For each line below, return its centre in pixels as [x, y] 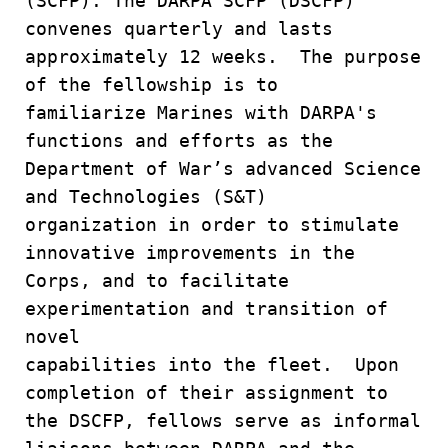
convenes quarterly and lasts [184, 28]
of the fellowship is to [157, 84]
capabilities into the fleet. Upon [212, 364]
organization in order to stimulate [212, 224]
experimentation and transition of [206, 308]
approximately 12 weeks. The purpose [223, 56]
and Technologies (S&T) [151, 196]
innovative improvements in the [195, 252]
